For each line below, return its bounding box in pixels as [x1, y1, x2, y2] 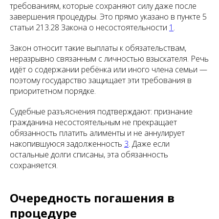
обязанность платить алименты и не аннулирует [10, 128, 185, 139]
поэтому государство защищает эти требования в [10, 75, 192, 86]
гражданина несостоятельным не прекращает [10, 117, 177, 128]
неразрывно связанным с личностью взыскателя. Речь [10, 53, 209, 65]
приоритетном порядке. [10, 86, 96, 97]
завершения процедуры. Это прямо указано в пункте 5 [10, 11, 207, 22]
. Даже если [129, 138, 170, 150]
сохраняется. [10, 160, 58, 171]
